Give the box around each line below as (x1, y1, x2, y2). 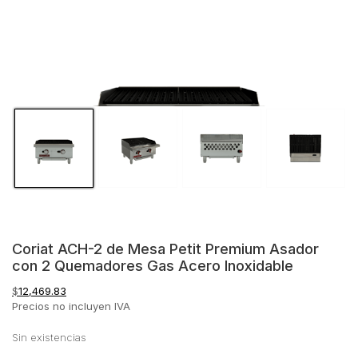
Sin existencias (12, 331, 86, 344)
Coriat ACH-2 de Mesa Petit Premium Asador (12, 239, 319, 257)
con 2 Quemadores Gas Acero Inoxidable (12, 256, 293, 274)
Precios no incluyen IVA (12, 299, 130, 312)
